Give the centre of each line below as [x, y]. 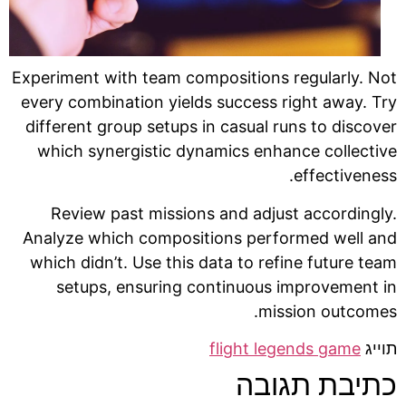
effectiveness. [345, 176]
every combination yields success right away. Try [209, 102]
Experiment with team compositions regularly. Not [204, 78]
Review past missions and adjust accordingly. [224, 213]
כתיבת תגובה [316, 385]
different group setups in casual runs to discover [211, 127]
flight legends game [285, 349]
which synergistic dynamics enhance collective [217, 151]
